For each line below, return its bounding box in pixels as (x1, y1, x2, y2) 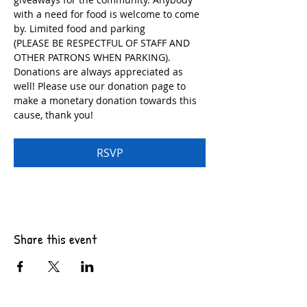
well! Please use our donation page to (14, 79, 188, 93)
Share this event (14, 230, 97, 248)
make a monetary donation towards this (14, 94, 199, 107)
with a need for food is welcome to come (14, 8, 202, 21)
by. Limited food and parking (14, 22, 145, 35)
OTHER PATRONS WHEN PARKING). (14, 51, 173, 64)
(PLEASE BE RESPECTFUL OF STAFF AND (14, 36, 193, 49)
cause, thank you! (14, 108, 93, 121)
